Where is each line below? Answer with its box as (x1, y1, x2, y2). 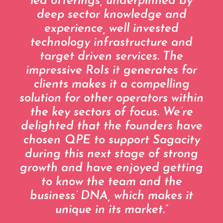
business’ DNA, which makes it (30, 190, 193, 203)
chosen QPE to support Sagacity (23, 134, 200, 147)
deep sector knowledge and (36, 9, 187, 21)
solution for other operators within (19, 93, 204, 105)
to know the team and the (41, 176, 182, 189)
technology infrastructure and (30, 37, 193, 49)
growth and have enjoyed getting (20, 162, 203, 175)
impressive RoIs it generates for (26, 65, 197, 77)
